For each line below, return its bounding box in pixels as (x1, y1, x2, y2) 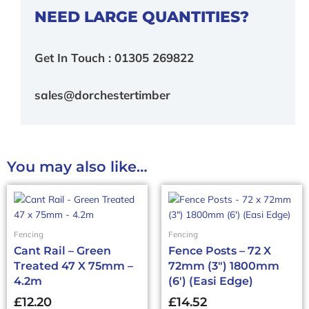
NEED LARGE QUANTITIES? (34, 6, 249, 26)
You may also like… (7, 158, 148, 176)
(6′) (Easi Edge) (168, 275, 253, 288)
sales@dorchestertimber (34, 88, 170, 103)
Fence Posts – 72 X (168, 244, 271, 258)
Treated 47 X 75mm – (14, 259, 133, 273)
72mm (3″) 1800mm (168, 259, 279, 273)
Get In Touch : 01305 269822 (34, 50, 194, 66)
